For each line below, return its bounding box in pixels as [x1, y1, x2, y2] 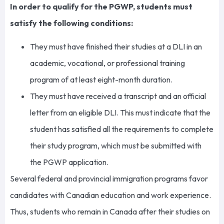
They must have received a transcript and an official [30, 91, 206, 101]
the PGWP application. [30, 157, 111, 167]
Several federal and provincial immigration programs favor [10, 173, 208, 184]
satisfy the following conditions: [10, 17, 136, 28]
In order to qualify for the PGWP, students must [10, 1, 192, 11]
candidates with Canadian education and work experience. [10, 190, 211, 200]
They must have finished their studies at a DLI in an [30, 41, 202, 52]
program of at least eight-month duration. [30, 74, 175, 85]
